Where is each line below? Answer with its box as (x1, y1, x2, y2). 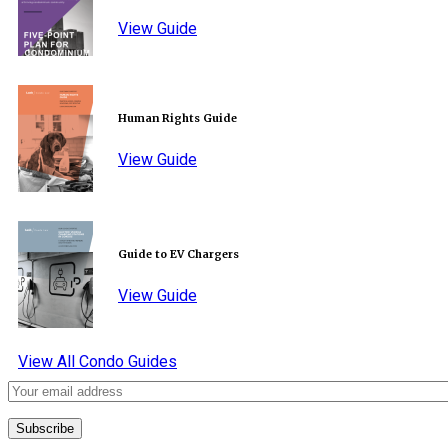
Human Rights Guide (118, 111, 237, 125)
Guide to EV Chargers (118, 247, 239, 261)
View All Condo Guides (18, 352, 177, 372)
